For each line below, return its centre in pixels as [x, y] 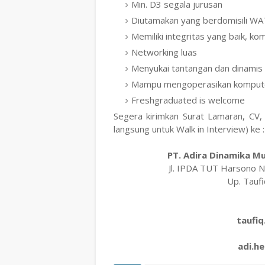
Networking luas [164, 52]
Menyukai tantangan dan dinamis [197, 68]
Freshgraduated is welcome [189, 100]
